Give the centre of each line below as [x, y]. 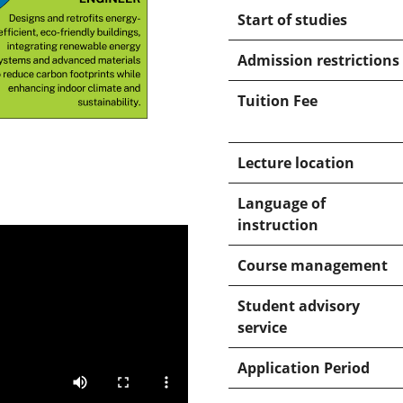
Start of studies [292, 20]
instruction [278, 225]
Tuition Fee [278, 101]
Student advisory [299, 306]
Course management [313, 265]
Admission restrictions [318, 60]
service [262, 327]
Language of [282, 203]
